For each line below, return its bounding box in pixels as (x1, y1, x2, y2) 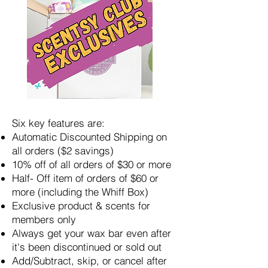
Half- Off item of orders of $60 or (12, 171, 159, 184)
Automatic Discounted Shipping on (12, 130, 167, 143)
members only (12, 212, 76, 226)
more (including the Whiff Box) (12, 185, 148, 198)
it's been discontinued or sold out (12, 240, 162, 253)
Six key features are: (12, 116, 105, 129)
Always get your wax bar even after (12, 226, 171, 239)
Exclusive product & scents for (12, 199, 150, 212)
